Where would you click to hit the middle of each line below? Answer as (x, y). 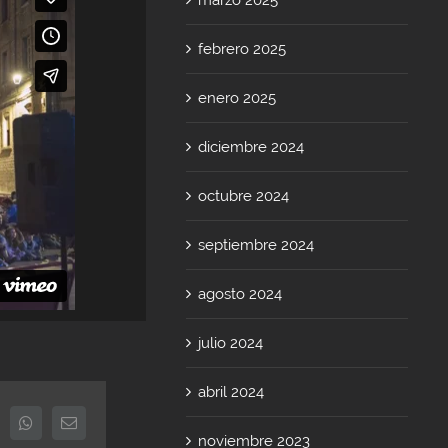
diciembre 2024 (251, 146)
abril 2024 (231, 391)
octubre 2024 (244, 195)
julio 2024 (231, 342)
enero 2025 (237, 97)
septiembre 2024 (256, 244)
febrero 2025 (242, 48)
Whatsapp (63, 421)
